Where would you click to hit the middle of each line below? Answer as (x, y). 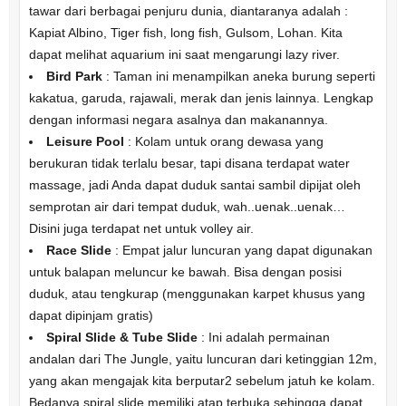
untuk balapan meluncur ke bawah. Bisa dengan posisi (185, 271)
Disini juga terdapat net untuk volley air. (141, 228)
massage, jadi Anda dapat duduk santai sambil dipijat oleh (194, 184)
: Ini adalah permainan (263, 337)
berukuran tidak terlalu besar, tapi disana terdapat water (189, 163)
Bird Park (74, 76)
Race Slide (78, 250)
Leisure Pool (85, 141)
